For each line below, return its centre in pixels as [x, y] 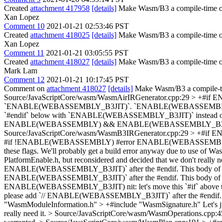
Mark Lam [21, 71]
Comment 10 [24, 26]
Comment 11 [24, 53]
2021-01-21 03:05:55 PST [87, 53]
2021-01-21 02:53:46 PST [88, 26]
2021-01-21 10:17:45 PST [88, 80]
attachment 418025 [60, 35]
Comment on [25, 88]
